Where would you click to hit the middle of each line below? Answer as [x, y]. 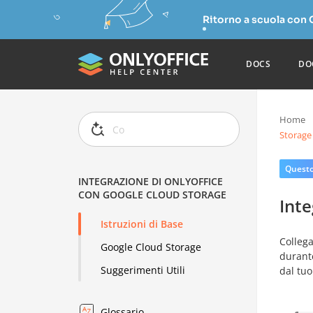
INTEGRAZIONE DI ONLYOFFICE [151, 182]
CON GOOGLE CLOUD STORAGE [153, 195]
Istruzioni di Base [142, 224]
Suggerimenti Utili [143, 270]
